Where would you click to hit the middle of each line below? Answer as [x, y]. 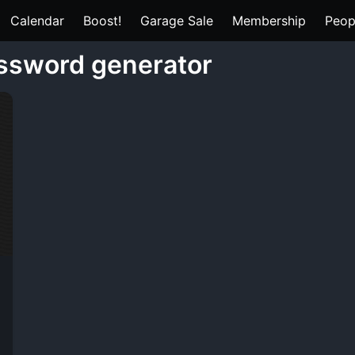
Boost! [102, 21]
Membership [269, 21]
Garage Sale [177, 21]
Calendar [37, 21]
